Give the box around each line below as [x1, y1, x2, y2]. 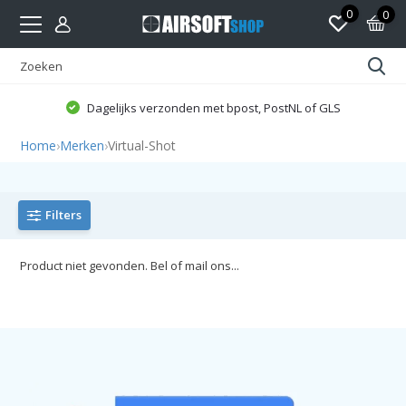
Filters [45, 207, 82, 224]
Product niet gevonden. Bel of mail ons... [20, 256, 240, 274]
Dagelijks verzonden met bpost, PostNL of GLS [83, 99, 341, 116]
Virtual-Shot [108, 137, 177, 155]
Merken [60, 137, 105, 155]
